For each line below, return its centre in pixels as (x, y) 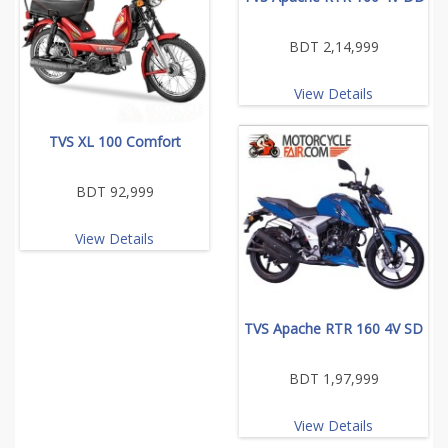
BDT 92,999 (114, 191)
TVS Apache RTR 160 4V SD (333, 328)
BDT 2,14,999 (333, 46)
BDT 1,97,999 (333, 378)
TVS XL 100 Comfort (114, 141)
